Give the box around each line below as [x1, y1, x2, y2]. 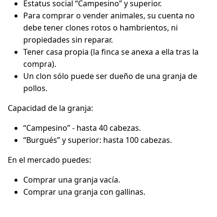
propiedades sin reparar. [23, 34, 113, 45]
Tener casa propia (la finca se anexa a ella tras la [23, 46, 199, 57]
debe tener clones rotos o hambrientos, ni [23, 22, 178, 33]
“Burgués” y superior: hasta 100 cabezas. [23, 135, 172, 145]
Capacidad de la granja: [8, 103, 93, 113]
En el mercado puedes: [8, 155, 91, 165]
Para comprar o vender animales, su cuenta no [23, 10, 195, 21]
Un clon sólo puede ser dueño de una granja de [23, 71, 197, 81]
